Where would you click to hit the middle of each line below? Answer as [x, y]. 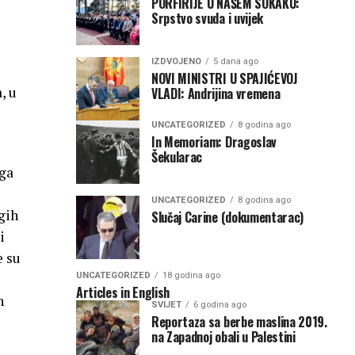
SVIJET [166, 304]
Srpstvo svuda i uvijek [207, 18]
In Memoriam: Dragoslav [214, 141]
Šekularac [177, 157]
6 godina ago [220, 304]
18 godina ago [191, 275]
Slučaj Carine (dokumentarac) [228, 217]
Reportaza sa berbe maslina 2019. [239, 321]
